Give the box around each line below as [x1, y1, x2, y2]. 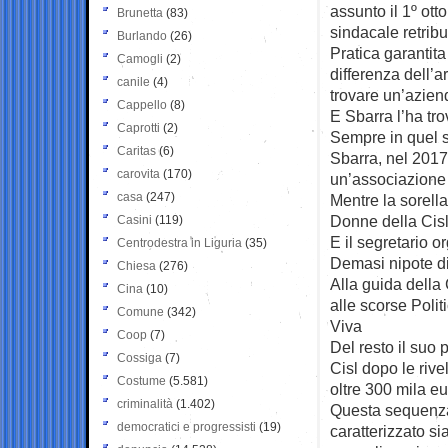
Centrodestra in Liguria [117, 235, 242, 250]
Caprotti [117, 120, 160, 135]
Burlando [117, 28, 167, 43]
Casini [117, 212, 152, 227]
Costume [117, 373, 166, 388]
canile [117, 74, 150, 89]
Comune [117, 304, 164, 319]
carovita [117, 166, 160, 181]
